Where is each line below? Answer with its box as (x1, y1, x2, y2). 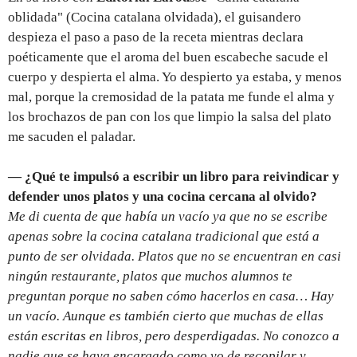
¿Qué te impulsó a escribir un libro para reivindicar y (25, 169, 339, 185)
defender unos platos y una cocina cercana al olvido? (8, 189, 317, 205)
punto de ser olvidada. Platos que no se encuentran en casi (8, 249, 341, 265)
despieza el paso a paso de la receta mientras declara (8, 29, 304, 45)
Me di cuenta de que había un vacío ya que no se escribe (8, 209, 328, 225)
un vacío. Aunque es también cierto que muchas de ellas (8, 308, 324, 324)
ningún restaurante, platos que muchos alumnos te (8, 269, 292, 284)
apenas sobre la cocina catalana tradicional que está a (8, 229, 320, 245)
